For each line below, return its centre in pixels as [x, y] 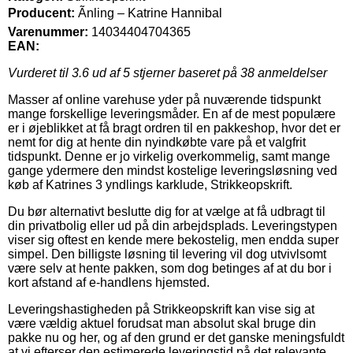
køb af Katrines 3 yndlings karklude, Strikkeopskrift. [150, 184]
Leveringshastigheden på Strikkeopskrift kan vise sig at [161, 309]
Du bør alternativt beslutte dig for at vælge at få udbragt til [167, 211]
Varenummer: [48, 32]
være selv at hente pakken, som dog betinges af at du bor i [170, 268]
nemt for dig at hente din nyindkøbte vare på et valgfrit [157, 142]
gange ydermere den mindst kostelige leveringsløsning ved [173, 170]
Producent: [41, 13]
